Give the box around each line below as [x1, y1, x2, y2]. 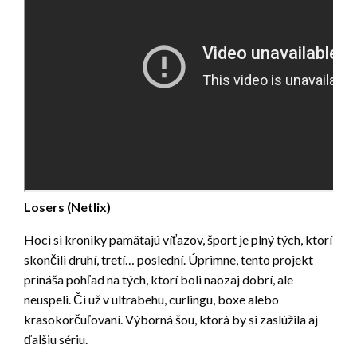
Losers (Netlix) [24, 199, 111, 215]
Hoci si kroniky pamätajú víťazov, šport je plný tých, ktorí [24, 232, 332, 248]
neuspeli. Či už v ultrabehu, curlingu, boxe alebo [24, 292, 279, 308]
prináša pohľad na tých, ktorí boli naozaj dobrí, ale [24, 272, 293, 288]
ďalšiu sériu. [24, 331, 88, 347]
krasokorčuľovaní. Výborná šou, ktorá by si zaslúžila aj [24, 312, 318, 328]
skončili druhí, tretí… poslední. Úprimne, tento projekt [24, 252, 313, 268]
